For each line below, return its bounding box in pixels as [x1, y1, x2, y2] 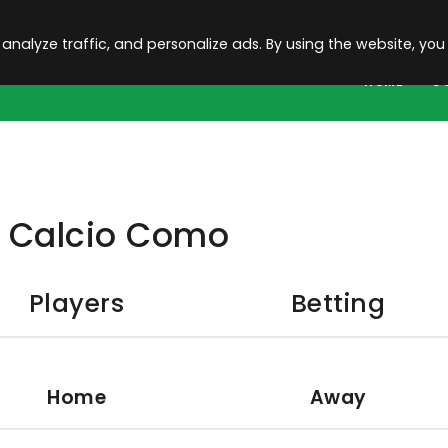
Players [28, 286, 125, 321]
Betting [290, 286, 386, 321]
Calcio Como [8, 212, 230, 259]
